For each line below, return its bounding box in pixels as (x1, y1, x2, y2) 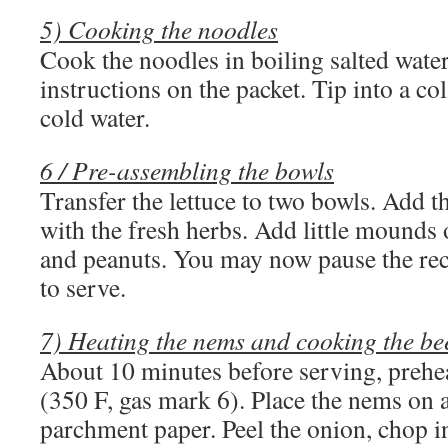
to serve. (40, 270, 126, 304)
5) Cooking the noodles (40, 12, 278, 46)
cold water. (40, 100, 150, 134)
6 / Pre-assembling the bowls (40, 153, 334, 187)
